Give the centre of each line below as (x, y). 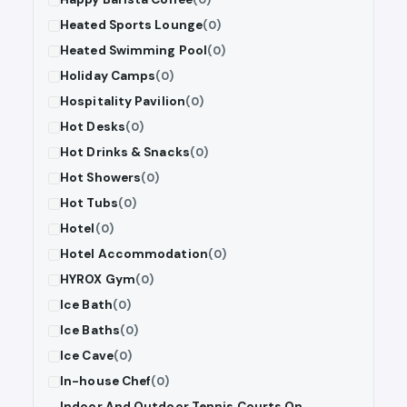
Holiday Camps (108, 76)
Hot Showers (101, 178)
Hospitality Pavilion (123, 102)
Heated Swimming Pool (134, 51)
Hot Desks (93, 127)
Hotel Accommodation (134, 254)
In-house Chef (106, 382)
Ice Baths (90, 331)
